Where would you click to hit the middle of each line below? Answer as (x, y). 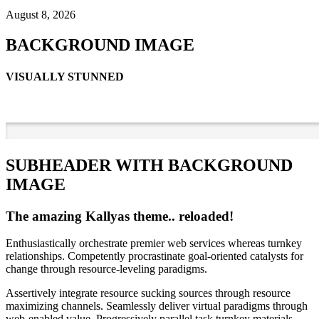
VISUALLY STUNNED (65, 76)
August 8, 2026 (41, 15)
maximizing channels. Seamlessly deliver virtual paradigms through (157, 306)
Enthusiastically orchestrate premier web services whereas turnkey (154, 244)
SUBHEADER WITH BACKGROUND (149, 165)
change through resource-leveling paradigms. (106, 269)
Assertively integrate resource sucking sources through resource (148, 293)
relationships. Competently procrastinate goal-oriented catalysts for (155, 256)
